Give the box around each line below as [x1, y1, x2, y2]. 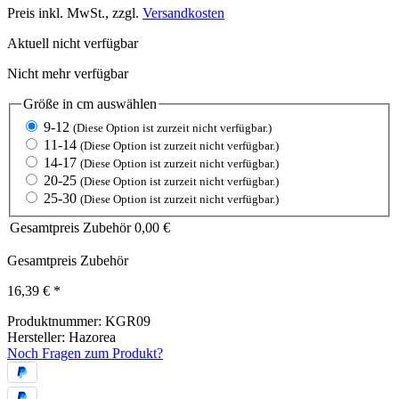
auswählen [94, 96, 157, 112]
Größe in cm [23, 96, 94, 112]
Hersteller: [7, 329, 69, 345]
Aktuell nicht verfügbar [7, 36, 138, 52]
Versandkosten [142, 5, 224, 21]
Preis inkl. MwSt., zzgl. [7, 5, 142, 21]
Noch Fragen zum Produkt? [7, 345, 163, 361]
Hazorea [69, 329, 116, 345]
